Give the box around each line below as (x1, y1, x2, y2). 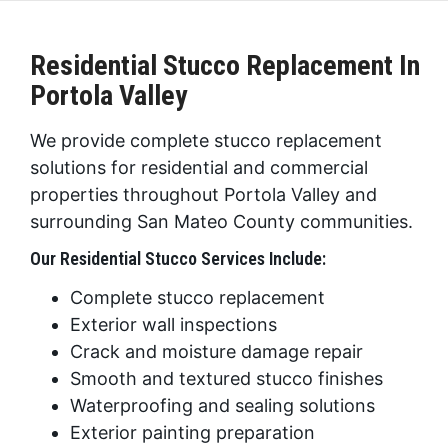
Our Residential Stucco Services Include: (30, 248, 326, 270)
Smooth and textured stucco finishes (70, 368, 383, 390)
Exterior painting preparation (70, 422, 315, 444)
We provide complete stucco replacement (30, 129, 382, 151)
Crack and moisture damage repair (70, 341, 363, 363)
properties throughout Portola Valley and (30, 183, 377, 205)
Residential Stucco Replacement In (30, 48, 420, 82)
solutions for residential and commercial (30, 156, 368, 178)
